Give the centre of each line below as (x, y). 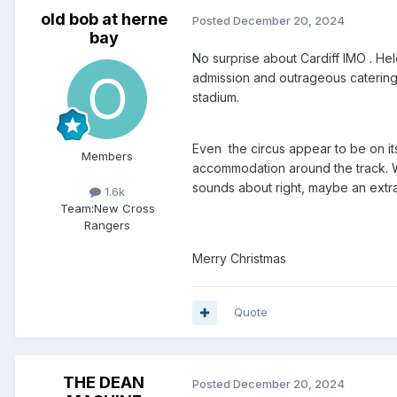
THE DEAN (104, 383)
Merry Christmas (239, 259)
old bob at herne (104, 19)
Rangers (107, 225)
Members (107, 156)
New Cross (124, 208)
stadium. (218, 97)
